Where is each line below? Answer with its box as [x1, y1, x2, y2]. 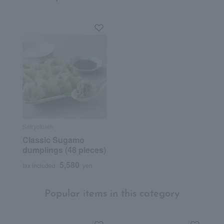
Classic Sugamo [22, 134, 84, 146]
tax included [22, 161, 55, 170]
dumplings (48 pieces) [22, 144, 106, 156]
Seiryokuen [22, 122, 53, 131]
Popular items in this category [44, 189, 179, 199]
